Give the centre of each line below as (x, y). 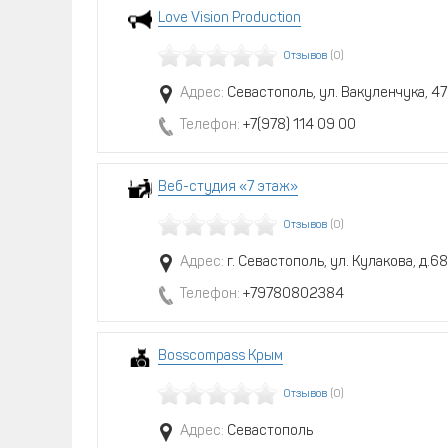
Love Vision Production (229, 18)
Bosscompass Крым (220, 356)
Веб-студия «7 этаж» (228, 187)
